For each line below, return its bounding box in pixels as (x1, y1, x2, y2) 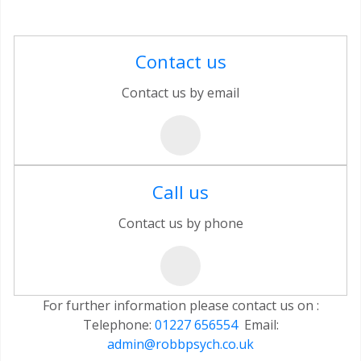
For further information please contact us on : (42, 296, 319, 314)
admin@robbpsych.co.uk (107, 334, 254, 353)
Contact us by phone (118, 214, 243, 232)
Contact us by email (122, 84, 239, 102)
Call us (152, 179, 209, 204)
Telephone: (82, 315, 155, 334)
